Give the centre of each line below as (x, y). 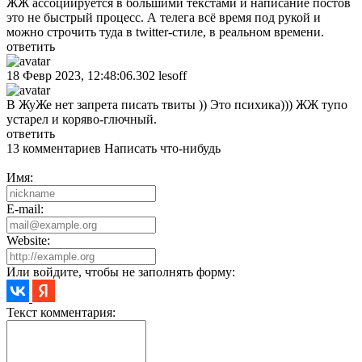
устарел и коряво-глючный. (82, 119)
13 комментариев (55, 148)
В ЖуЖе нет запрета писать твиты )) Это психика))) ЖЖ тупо (177, 104)
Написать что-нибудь (162, 148)
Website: (28, 240)
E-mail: (25, 208)
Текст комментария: (61, 312)
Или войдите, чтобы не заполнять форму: (121, 271)
